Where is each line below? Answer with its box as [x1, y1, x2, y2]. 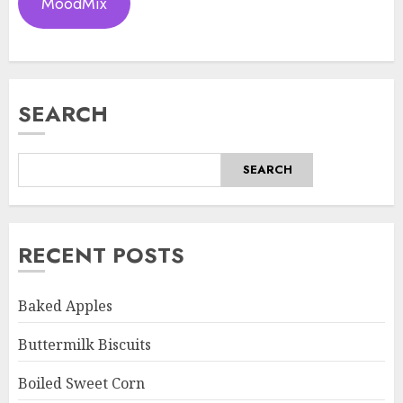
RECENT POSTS [18, 238, 184, 271]
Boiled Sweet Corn [18, 372, 145, 393]
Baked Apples [18, 295, 112, 316]
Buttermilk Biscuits [18, 334, 151, 354]
